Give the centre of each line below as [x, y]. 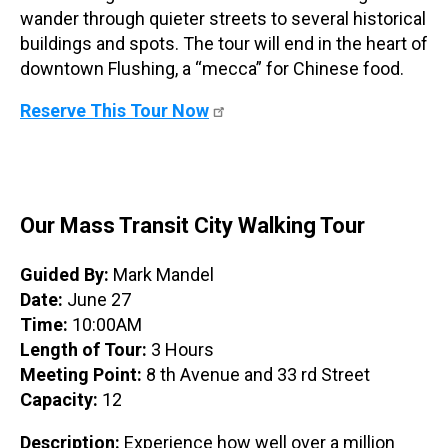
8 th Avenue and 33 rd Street [258, 375]
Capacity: [61, 400]
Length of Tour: [85, 350]
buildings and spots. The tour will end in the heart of [224, 44]
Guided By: [66, 275]
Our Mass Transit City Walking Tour [192, 226]
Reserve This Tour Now [114, 111]
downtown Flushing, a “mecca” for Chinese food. [212, 69]
